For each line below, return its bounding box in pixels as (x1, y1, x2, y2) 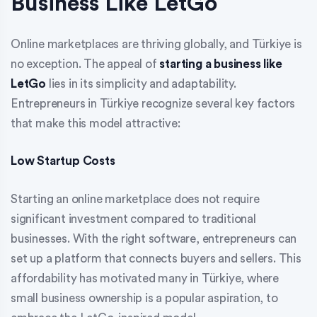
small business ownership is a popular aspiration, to (11, 292, 278, 304)
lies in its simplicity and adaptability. (46, 77, 236, 90)
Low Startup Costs (11, 155, 115, 168)
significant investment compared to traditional (11, 212, 256, 225)
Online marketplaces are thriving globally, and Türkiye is (11, 38, 302, 50)
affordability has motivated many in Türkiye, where (11, 272, 279, 284)
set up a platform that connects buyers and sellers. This (11, 252, 301, 265)
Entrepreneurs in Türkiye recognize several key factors (11, 97, 296, 110)
